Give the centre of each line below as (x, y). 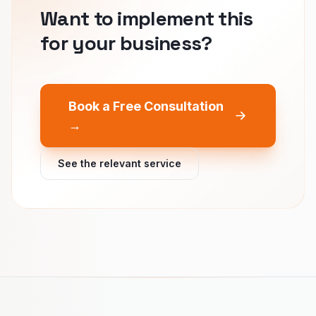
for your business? (126, 43)
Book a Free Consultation (146, 106)
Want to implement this (147, 18)
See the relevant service (120, 163)
